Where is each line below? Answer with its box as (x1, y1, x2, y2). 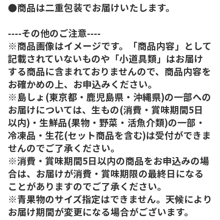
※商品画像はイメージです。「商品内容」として (8, 38, 212, 52)
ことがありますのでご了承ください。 (8, 179, 166, 192)
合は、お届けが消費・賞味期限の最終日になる (8, 166, 204, 180)
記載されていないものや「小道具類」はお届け (8, 51, 203, 65)
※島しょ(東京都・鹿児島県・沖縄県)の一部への (8, 89, 211, 103)
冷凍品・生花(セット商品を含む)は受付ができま (8, 128, 211, 141)
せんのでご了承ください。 (8, 140, 120, 154)
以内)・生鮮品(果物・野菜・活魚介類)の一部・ (8, 115, 205, 129)
